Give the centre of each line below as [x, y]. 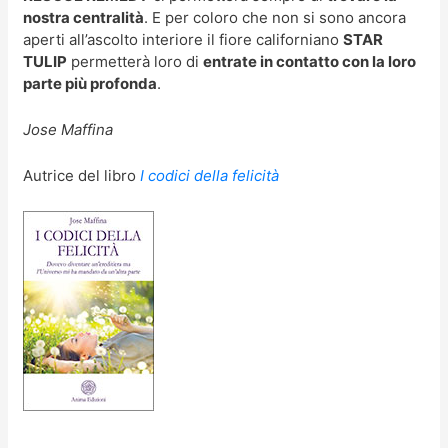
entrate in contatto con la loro [310, 61]
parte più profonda [90, 83]
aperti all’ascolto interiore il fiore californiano [183, 39]
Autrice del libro [82, 175]
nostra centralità [84, 17]
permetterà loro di [135, 61]
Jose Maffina [68, 129]
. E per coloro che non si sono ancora [275, 17]
